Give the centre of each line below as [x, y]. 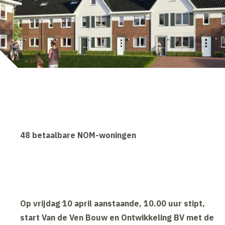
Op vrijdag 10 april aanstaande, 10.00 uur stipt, [113, 204]
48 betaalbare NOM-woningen [78, 135]
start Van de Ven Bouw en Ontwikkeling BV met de [117, 218]
